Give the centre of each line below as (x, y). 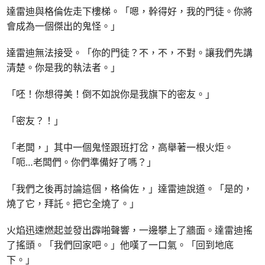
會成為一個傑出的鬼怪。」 (64, 26)
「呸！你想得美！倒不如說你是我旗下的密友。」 (111, 94)
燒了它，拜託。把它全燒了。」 (73, 203)
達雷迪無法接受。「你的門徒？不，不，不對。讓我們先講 (130, 52)
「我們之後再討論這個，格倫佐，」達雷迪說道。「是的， (130, 188)
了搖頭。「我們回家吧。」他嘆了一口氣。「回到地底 (120, 245)
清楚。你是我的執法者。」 (64, 67)
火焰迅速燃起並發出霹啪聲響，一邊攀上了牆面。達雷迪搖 (130, 230)
